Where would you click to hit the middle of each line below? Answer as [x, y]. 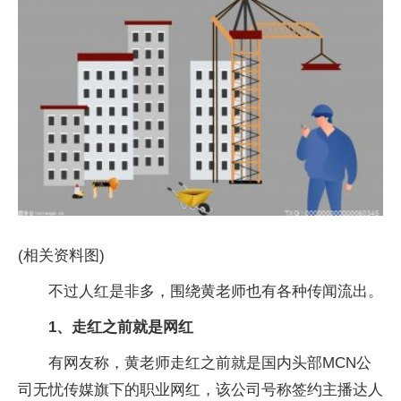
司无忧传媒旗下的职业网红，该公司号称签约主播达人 [200, 389]
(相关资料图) [61, 255]
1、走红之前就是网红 [121, 327]
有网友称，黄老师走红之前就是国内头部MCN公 [210, 363]
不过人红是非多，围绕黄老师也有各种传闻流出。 [216, 291]
